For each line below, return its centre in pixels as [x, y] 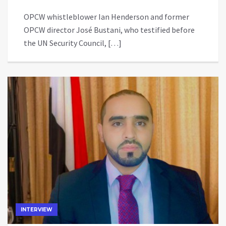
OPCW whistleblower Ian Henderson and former [106, 16]
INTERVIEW [37, 210]
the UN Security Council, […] [73, 43]
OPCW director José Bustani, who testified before [109, 30]
